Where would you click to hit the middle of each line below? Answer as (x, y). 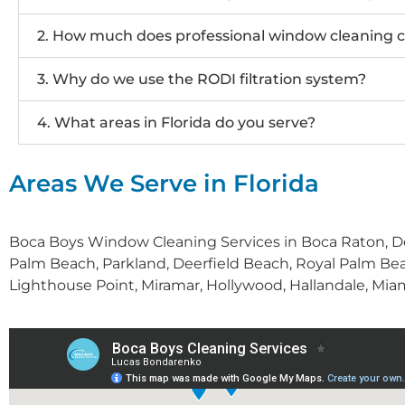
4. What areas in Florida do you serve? (176, 123)
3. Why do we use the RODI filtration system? (202, 80)
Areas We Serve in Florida (164, 184)
